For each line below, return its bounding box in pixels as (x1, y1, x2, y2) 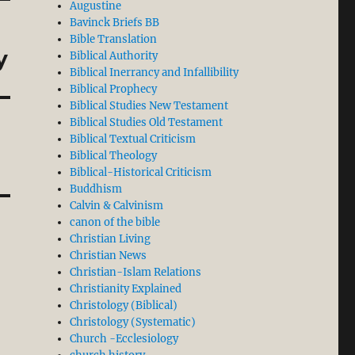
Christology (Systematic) (70, 315, 197, 330)
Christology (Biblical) (70, 299, 178, 313)
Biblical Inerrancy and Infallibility (70, 66, 239, 80)
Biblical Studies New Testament (70, 99, 229, 113)
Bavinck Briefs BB (70, 16, 160, 30)
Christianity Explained (70, 282, 182, 296)
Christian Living (70, 232, 151, 246)
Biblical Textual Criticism (70, 132, 197, 147)
